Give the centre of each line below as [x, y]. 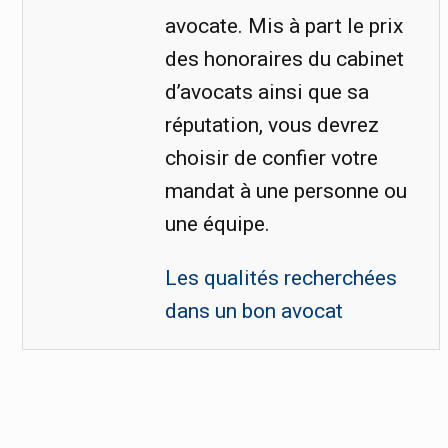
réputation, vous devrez [271, 125]
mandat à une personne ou [285, 191]
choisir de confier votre [271, 158]
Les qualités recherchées [280, 278]
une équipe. [217, 224]
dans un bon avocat [253, 311]
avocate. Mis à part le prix [283, 26]
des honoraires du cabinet [284, 59]
